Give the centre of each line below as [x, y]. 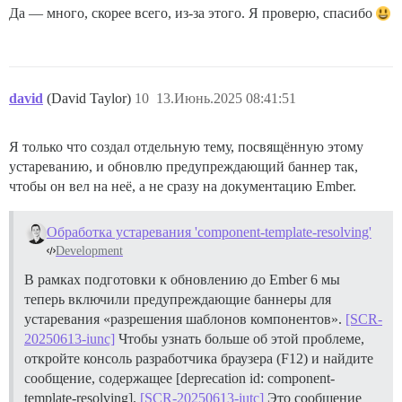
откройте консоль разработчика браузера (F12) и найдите [199, 359]
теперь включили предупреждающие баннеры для [178, 300]
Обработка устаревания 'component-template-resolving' [209, 232]
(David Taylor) [91, 99]
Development [90, 251]
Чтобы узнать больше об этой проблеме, [240, 339]
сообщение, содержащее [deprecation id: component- [179, 379]
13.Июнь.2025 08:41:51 [226, 99]
